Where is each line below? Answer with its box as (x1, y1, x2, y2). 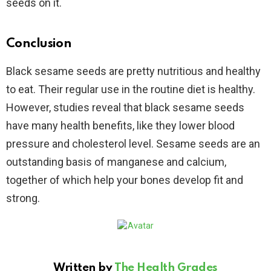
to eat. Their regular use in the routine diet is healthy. (6, 83, 255, 96)
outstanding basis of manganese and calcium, (6, 155, 226, 168)
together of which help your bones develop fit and (6, 174, 243, 186)
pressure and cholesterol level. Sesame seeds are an (6, 137, 260, 150)
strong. (6, 192, 40, 204)
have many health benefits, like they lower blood (6, 119, 235, 132)
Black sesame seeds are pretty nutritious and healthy (6, 65, 261, 77)
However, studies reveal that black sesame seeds (6, 101, 244, 114)
